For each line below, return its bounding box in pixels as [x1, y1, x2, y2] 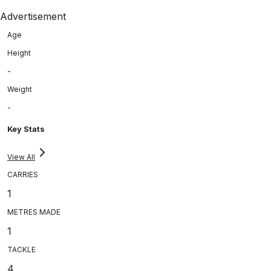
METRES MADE [7, 207, 60, 217]
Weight [7, 84, 32, 94]
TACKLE [7, 244, 36, 254]
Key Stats [7, 124, 45, 134]
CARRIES [7, 169, 38, 179]
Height [7, 48, 31, 57]
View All [7, 152, 35, 162]
